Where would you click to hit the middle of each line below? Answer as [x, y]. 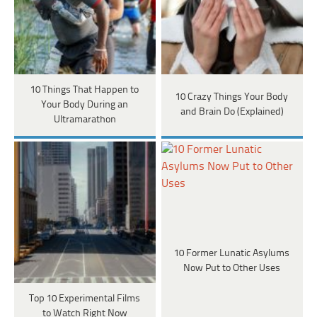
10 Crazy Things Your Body [232, 98]
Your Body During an [85, 105]
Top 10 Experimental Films [85, 299]
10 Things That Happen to [85, 90]
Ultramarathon [85, 120]
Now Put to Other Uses [232, 268]
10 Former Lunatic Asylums [232, 253]
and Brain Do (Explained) [232, 113]
